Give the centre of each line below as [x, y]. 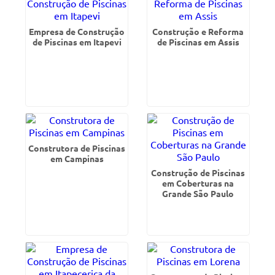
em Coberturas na [198, 183]
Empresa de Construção [77, 31]
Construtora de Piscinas [77, 148]
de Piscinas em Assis [198, 42]
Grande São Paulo [198, 193]
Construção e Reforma [198, 31]
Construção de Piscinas [198, 172]
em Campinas [77, 158]
